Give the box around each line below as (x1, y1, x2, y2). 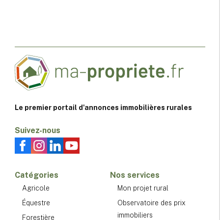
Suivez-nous (15, 125, 60, 135)
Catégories (15, 170, 58, 180)
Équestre (22, 198, 50, 207)
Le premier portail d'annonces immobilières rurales (15, 103, 192, 111)
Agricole (22, 184, 50, 192)
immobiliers (117, 211, 153, 219)
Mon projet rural (117, 184, 168, 192)
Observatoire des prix (117, 198, 186, 207)
